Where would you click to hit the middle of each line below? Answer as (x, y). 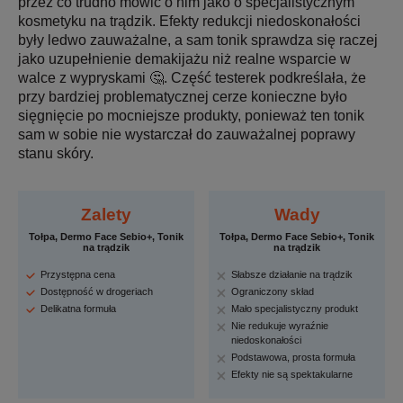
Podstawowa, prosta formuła (294, 358)
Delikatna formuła (78, 309)
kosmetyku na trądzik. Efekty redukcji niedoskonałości (189, 22)
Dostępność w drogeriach (97, 292)
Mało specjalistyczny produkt (295, 309)
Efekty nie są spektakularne (292, 375)
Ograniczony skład (273, 292)
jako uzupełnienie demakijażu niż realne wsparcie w (184, 59)
